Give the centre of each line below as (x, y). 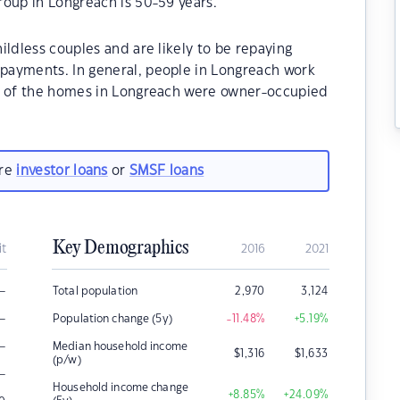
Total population (96, 291)
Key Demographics (121, 248)
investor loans (62, 171)
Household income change (121, 387)
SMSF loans (167, 171)
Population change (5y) (112, 319)
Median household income (120, 346)
